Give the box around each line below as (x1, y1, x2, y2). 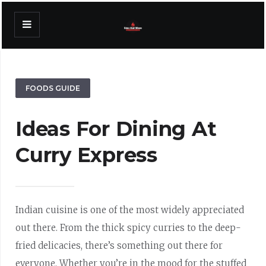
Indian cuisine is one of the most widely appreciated (15, 204, 245, 216)
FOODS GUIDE (26, 84, 81, 93)
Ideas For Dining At (15, 116, 217, 142)
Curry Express (15, 142, 157, 168)
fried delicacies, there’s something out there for (15, 239, 223, 251)
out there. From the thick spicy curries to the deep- (15, 221, 242, 233)
